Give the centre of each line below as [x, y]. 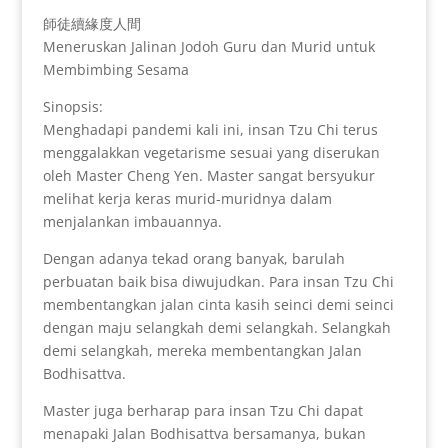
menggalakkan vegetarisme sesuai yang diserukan [211, 152]
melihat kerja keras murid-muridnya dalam [187, 198]
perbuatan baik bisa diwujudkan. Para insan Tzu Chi [218, 281]
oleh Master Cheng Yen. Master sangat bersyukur [208, 175]
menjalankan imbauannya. [132, 221]
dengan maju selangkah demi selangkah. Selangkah [216, 327]
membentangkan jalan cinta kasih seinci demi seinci [218, 304]
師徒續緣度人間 [91, 23]
